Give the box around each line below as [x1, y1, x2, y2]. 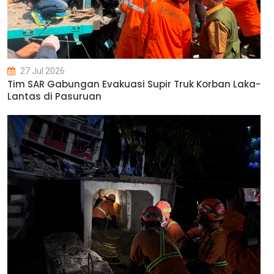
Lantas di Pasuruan [7, 90, 102, 103]
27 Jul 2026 [18, 66, 65, 76]
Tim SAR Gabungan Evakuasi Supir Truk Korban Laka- [7, 78, 261, 91]
